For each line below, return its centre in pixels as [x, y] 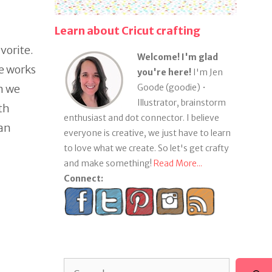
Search [76, 264]
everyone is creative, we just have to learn [147, 133]
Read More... [178, 163]
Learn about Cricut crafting [127, 30]
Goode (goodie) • [171, 87]
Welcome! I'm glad [177, 57]
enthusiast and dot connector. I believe [141, 117]
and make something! [108, 163]
